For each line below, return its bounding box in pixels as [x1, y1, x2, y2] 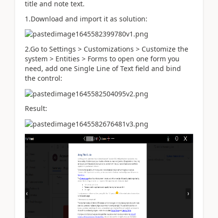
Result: [25, 104, 47, 113]
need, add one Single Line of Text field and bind [25, 63, 181, 73]
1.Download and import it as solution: [25, 14, 147, 23]
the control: [25, 73, 62, 83]
